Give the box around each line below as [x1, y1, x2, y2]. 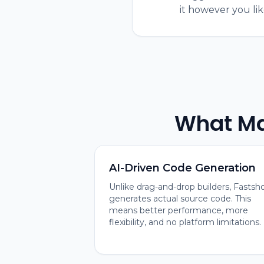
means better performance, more [109, 205, 248, 216]
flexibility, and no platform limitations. [109, 217, 261, 227]
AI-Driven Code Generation [109, 161, 256, 174]
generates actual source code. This [109, 193, 251, 204]
